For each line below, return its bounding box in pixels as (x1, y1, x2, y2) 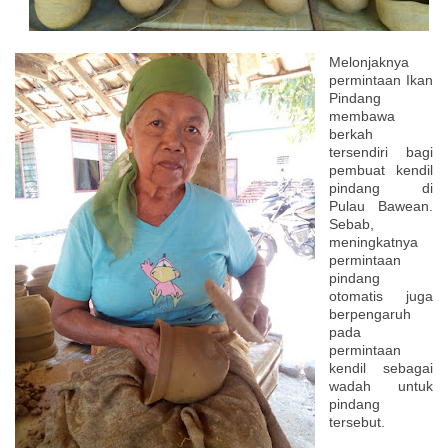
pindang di (329, 179, 433, 196)
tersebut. (329, 413, 385, 430)
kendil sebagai (329, 359, 433, 376)
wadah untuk (329, 377, 433, 394)
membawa (329, 107, 395, 124)
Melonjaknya (329, 53, 409, 70)
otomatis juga (329, 287, 433, 304)
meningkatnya (329, 233, 418, 250)
